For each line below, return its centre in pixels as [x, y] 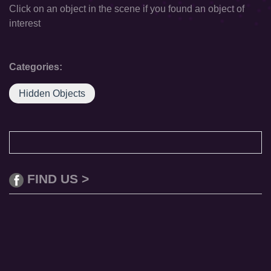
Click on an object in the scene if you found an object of [127, 9]
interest [25, 23]
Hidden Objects [52, 93]
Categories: [36, 67]
